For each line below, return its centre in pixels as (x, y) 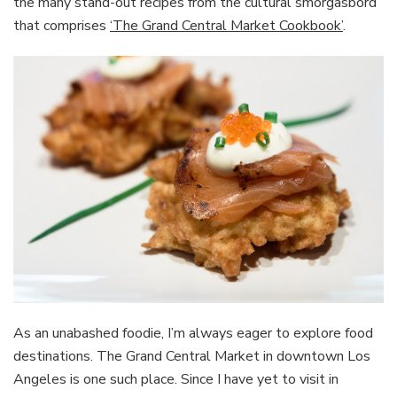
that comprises (62, 26)
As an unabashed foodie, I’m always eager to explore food (193, 333)
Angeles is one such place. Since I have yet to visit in (176, 379)
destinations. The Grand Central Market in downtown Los (192, 356)
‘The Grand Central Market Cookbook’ (226, 26)
